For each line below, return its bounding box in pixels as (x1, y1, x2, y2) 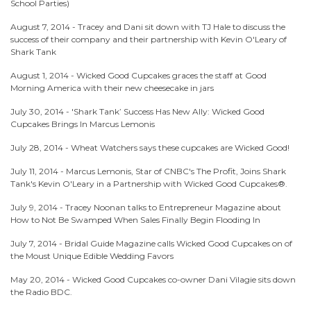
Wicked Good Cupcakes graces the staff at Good (76, 70, 267, 81)
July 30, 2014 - (10, 106, 72, 117)
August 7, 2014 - (10, 22, 78, 32)
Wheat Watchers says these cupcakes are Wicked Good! (71, 142, 289, 153)
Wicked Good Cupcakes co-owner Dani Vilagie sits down (72, 274, 296, 285)
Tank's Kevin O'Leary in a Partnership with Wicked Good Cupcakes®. (10, 178, 287, 189)
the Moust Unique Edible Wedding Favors (10, 251, 174, 261)
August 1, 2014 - (10, 70, 76, 81)
